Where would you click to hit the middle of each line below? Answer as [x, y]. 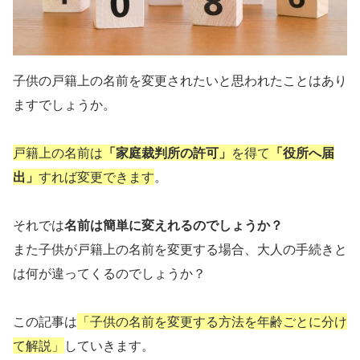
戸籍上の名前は [58, 153]
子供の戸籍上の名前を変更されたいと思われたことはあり [180, 81]
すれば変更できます [96, 177]
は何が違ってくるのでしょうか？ [109, 274]
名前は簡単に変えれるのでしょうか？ [174, 225]
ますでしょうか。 [64, 105]
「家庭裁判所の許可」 [167, 153]
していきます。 [109, 346]
